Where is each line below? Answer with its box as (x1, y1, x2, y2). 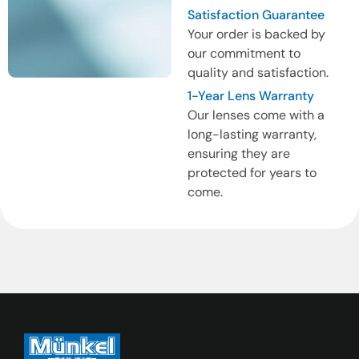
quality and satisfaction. (187, 64, 329, 82)
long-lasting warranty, (187, 125, 317, 143)
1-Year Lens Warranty (187, 87, 314, 104)
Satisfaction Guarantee (187, 6, 325, 24)
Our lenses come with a (187, 106, 325, 123)
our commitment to (187, 45, 301, 63)
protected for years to (187, 163, 317, 181)
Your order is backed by (187, 26, 325, 43)
